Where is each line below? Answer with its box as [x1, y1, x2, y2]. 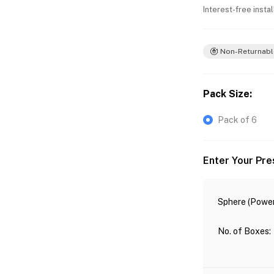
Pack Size [203, 88, 250, 100]
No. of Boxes [218, 226, 269, 236]
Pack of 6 [218, 115, 257, 125]
